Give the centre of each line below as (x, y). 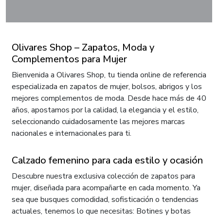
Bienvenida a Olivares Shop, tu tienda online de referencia (109, 75)
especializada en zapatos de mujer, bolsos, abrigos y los (107, 87)
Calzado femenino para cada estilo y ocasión (107, 161)
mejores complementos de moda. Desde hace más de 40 (109, 99)
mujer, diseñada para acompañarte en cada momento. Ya (106, 188)
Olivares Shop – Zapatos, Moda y (83, 48)
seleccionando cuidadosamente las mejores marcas (98, 122)
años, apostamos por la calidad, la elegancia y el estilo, (105, 110)
